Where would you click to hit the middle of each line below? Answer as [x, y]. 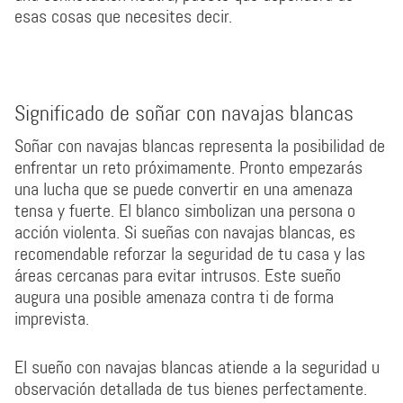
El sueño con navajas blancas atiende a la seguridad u [197, 367]
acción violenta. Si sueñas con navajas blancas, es [185, 232]
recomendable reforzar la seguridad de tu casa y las [190, 254]
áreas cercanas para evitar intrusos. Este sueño [178, 275]
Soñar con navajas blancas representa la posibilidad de [200, 146]
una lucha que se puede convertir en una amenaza [184, 189]
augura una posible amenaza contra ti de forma [174, 297]
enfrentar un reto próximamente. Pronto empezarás [188, 167]
